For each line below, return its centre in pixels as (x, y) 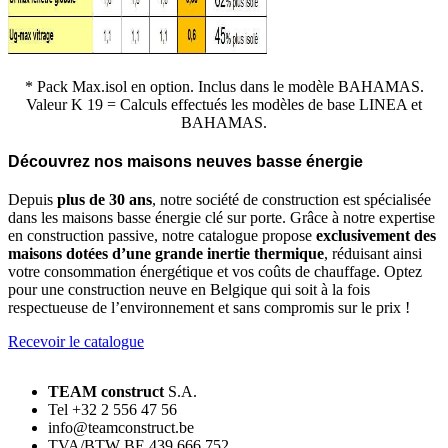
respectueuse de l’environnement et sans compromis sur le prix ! (209, 308)
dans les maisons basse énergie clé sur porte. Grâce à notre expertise (221, 218)
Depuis (32, 200)
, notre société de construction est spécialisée (291, 200)
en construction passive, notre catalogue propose (162, 236)
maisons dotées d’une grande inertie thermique (166, 254)
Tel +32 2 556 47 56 (112, 410)
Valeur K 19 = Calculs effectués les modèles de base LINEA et (224, 105)
